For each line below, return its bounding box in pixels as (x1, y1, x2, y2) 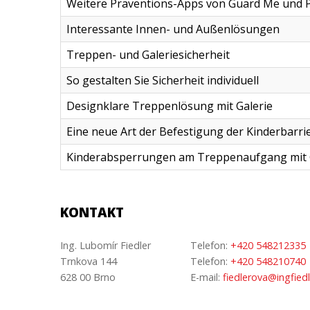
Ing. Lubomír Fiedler (60, 239, 151, 252)
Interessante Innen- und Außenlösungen (66, 21, 280, 37)
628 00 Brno (60, 271, 116, 284)
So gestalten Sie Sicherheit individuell (66, 73, 259, 88)
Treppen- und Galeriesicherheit (66, 47, 230, 62)
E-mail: (190, 271, 224, 284)
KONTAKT (60, 203, 124, 221)
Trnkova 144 (60, 255, 117, 268)
